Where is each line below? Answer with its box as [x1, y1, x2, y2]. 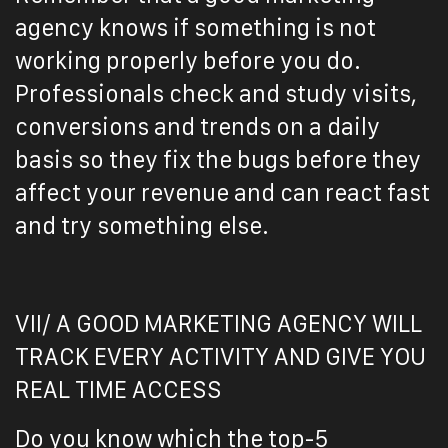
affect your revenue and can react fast [15, 180, 430, 206]
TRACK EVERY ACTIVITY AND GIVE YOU [15, 344, 426, 370]
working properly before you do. [15, 48, 361, 74]
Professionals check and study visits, [15, 81, 417, 107]
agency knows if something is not [15, 15, 376, 41]
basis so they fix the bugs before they [15, 147, 421, 173]
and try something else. [15, 213, 269, 239]
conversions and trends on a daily [15, 114, 380, 140]
